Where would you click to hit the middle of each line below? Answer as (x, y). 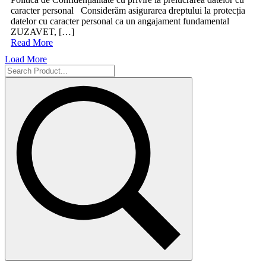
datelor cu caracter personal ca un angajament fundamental (120, 21)
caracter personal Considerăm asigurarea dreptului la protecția (128, 10)
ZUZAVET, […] (42, 31)
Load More (26, 59)
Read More (32, 42)
